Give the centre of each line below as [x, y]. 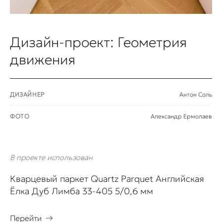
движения [43, 60]
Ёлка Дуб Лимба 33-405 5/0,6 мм [82, 191]
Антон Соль [196, 95]
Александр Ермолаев [181, 116]
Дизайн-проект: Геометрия [98, 43]
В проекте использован [51, 158]
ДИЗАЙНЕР [27, 95]
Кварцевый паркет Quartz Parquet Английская [107, 179]
